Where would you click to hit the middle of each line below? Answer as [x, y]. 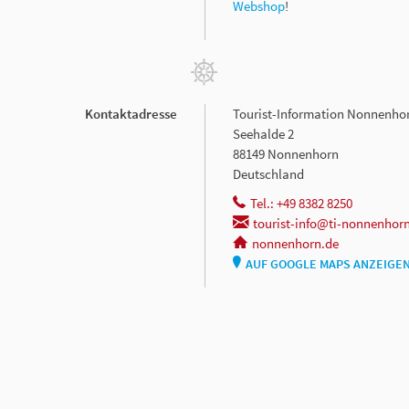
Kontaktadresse [131, 113]
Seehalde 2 [263, 133]
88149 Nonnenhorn [286, 153]
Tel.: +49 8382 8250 [301, 203]
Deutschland [268, 173]
